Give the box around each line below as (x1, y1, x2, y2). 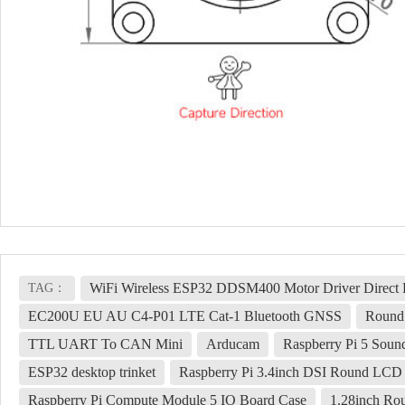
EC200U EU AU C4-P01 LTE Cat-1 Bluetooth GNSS (28, 307, 342, 324)
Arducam (206, 335, 259, 352)
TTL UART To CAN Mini (28, 335, 183, 352)
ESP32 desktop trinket (28, 363, 155, 380)
